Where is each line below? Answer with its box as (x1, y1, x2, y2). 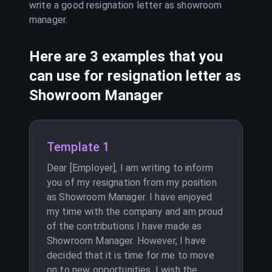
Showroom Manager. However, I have (47, 235, 206, 246)
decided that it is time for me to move (47, 250, 214, 261)
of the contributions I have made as (47, 220, 202, 232)
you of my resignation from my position (47, 177, 217, 188)
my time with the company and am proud (47, 206, 223, 217)
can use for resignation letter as (29, 67, 241, 84)
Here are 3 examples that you (29, 48, 223, 65)
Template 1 (47, 140, 110, 154)
